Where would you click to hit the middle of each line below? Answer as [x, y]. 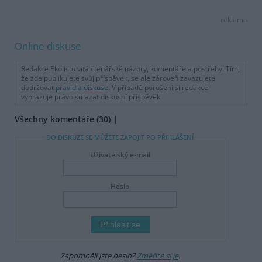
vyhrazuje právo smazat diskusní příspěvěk [91, 96]
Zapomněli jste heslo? [98, 255]
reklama [234, 20]
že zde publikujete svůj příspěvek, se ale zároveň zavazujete [118, 78]
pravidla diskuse [82, 87]
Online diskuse [48, 46]
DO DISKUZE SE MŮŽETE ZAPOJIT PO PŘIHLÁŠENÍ [120, 137]
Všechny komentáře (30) [63, 119]
